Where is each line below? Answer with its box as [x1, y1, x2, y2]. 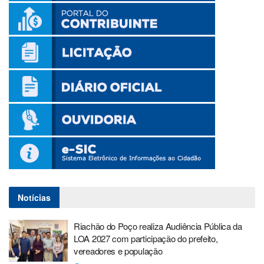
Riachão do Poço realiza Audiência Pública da [74, 219, 242, 232]
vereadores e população [74, 244, 163, 257]
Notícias [18, 191, 51, 203]
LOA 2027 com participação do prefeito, [74, 232, 218, 245]
